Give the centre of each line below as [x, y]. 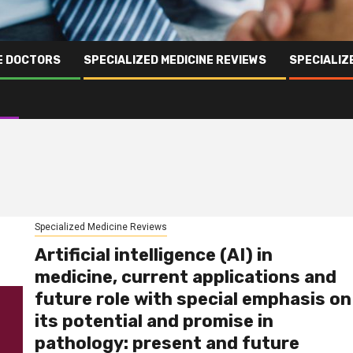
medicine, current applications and [185, 277]
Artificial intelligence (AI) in [153, 255]
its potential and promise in [154, 321]
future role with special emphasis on [193, 299]
